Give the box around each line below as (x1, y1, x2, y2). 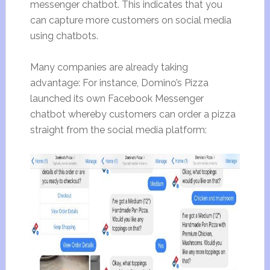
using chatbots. (30, 30, 98, 42)
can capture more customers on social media (30, 14, 231, 26)
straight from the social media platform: (30, 124, 207, 136)
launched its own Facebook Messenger (30, 93, 204, 104)
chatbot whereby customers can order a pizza (30, 108, 236, 120)
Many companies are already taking (30, 61, 188, 73)
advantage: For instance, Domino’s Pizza (30, 77, 209, 89)
